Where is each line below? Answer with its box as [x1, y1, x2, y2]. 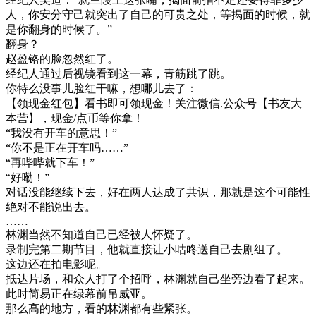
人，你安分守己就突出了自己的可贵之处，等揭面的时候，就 [6, 8, 310, 21]
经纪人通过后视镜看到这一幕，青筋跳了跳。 [6, 68, 231, 80]
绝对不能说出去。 [6, 201, 96, 214]
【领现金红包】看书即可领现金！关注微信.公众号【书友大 [6, 97, 302, 110]
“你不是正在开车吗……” [6, 142, 128, 154]
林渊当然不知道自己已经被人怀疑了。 [6, 229, 197, 241]
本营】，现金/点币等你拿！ [6, 112, 144, 125]
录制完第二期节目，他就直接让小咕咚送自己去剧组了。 [6, 243, 288, 256]
